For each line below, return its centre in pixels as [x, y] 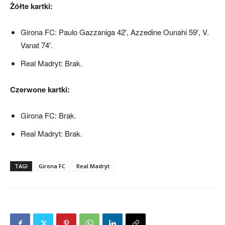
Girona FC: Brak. [48, 115]
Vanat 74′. [37, 45]
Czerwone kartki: [40, 89]
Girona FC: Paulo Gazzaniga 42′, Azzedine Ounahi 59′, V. [115, 32]
